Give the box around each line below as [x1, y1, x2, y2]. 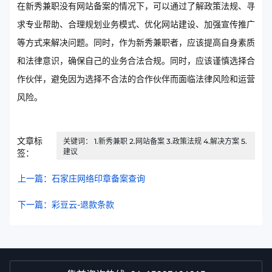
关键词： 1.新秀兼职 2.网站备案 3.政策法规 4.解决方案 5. [63, 137, 248, 146]
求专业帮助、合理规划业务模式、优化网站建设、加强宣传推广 [17, 19, 255, 30]
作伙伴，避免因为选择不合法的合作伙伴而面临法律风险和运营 [17, 73, 255, 85]
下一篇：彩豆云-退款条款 [18, 199, 114, 211]
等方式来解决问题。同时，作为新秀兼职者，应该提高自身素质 [17, 37, 255, 49]
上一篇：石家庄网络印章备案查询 [18, 173, 145, 185]
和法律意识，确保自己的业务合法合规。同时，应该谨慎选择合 [17, 55, 255, 67]
